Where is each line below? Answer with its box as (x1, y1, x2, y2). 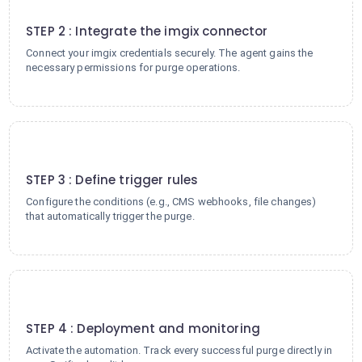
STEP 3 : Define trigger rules (26, 171, 199, 188)
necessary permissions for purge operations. (26, 61, 241, 74)
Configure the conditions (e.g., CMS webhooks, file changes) (26, 196, 317, 208)
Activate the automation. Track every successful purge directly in (26, 344, 333, 356)
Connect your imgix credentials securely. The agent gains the (26, 47, 314, 59)
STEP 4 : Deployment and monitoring (26, 320, 260, 337)
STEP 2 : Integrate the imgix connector (26, 23, 268, 40)
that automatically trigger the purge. (26, 210, 195, 222)
